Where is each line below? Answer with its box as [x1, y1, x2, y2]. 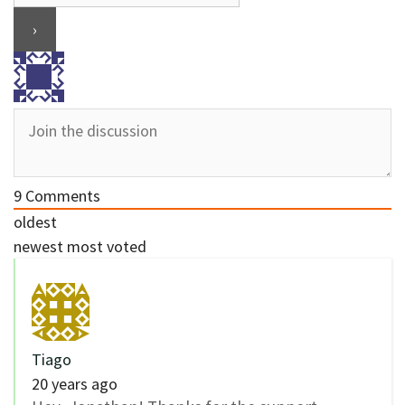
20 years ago [32, 372, 118, 394]
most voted [67, 235, 146, 257]
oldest [14, 211, 57, 232]
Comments [22, 184, 100, 206]
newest [14, 235, 63, 257]
